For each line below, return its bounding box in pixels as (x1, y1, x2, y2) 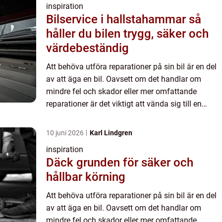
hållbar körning (46, 170, 125, 184)
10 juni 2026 (46, 129, 85, 137)
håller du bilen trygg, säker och (46, 27, 209, 41)
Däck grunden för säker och (46, 156, 76, 170)
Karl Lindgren (90, 129, 132, 137)
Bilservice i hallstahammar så (46, 12, 189, 27)
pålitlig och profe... (46, 111, 111, 121)
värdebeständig (46, 41, 129, 55)
